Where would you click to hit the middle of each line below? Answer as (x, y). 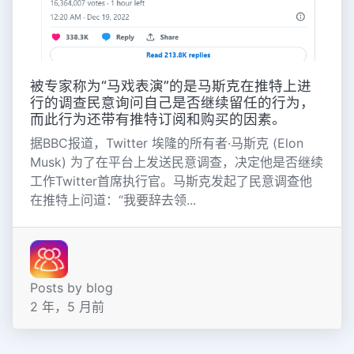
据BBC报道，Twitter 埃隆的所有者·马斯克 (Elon (166, 143)
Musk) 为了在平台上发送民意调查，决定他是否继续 (176, 162)
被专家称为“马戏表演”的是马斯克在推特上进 (170, 86)
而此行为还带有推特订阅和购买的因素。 (158, 119)
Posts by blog (71, 287)
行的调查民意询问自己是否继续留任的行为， (172, 103)
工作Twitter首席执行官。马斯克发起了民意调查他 (171, 181)
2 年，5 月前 (67, 306)
